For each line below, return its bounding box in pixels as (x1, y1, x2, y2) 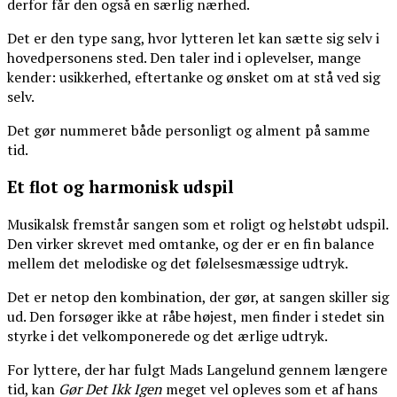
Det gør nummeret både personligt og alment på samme (7, 121, 370, 141)
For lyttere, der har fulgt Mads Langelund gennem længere (7, 359, 387, 379)
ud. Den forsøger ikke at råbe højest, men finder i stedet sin (7, 306, 385, 326)
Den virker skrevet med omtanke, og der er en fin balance (7, 233, 374, 253)
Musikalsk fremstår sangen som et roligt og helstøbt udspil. (7, 214, 388, 234)
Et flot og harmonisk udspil (7, 176, 234, 198)
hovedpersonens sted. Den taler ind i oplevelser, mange (7, 48, 361, 68)
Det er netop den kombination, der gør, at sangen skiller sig (7, 286, 389, 307)
